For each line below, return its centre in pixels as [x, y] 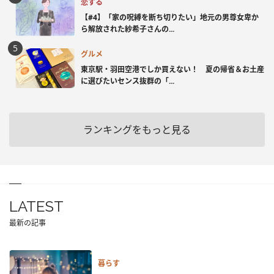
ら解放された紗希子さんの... [128, 29]
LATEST [36, 207]
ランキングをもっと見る [137, 130]
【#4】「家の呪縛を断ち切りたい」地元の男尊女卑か [170, 17]
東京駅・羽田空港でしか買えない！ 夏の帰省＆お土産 [172, 69]
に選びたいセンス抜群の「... [128, 81]
